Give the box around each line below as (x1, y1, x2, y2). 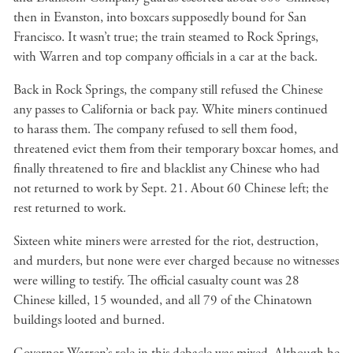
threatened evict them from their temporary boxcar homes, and (13, 140, 339, 158)
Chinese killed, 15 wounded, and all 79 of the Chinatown (13, 292, 312, 309)
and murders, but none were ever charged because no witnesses (13, 252, 339, 269)
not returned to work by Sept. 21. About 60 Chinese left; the (13, 180, 329, 197)
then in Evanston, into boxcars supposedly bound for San (13, 9, 307, 26)
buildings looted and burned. (13, 311, 165, 329)
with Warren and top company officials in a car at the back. (13, 48, 318, 65)
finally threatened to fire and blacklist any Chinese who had (13, 160, 320, 177)
